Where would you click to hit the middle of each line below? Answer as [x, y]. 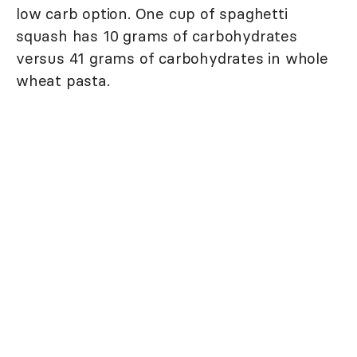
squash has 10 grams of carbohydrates [157, 36]
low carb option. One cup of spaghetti [152, 14]
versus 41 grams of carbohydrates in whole [172, 59]
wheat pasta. [63, 81]
